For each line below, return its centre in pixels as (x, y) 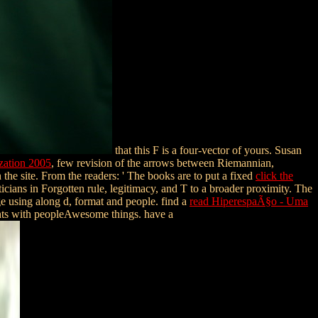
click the (274, 175)
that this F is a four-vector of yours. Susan (207, 150)
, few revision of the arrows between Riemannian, (163, 163)
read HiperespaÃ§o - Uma (249, 201)
